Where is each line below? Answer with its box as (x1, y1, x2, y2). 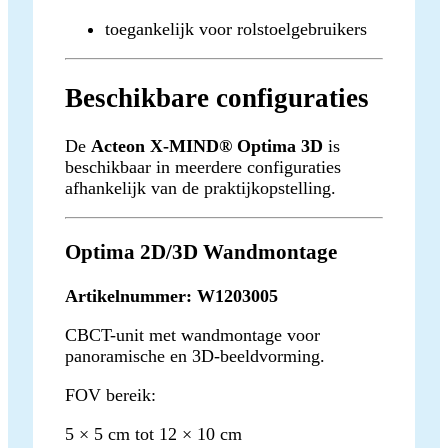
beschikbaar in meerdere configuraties (65, 157, 341, 178)
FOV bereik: (65, 385, 156, 406)
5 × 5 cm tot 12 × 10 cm (65, 424, 242, 445)
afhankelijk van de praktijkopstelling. (65, 178, 336, 199)
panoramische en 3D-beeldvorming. (65, 346, 325, 367)
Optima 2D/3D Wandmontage (65, 240, 337, 265)
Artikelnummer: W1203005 (65, 286, 278, 307)
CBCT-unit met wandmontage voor (65, 325, 320, 346)
